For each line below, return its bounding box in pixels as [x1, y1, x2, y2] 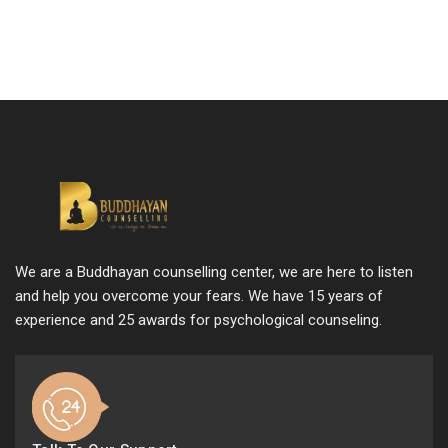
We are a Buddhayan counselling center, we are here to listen [15, 262, 413, 281]
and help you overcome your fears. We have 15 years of [15, 286, 383, 305]
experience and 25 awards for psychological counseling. [15, 310, 382, 329]
